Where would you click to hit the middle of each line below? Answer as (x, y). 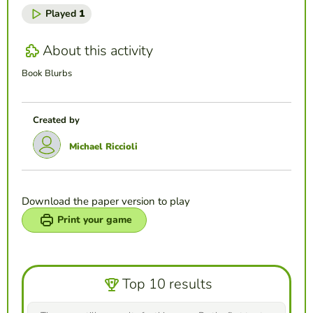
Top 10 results (167, 284)
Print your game (95, 219)
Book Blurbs (47, 73)
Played (62, 13)
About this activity (98, 51)
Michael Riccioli (103, 146)
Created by (56, 120)
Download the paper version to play (106, 201)
